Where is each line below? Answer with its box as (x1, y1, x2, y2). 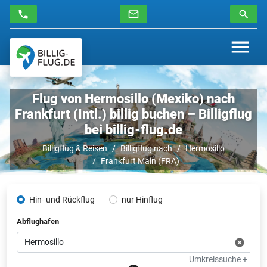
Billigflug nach (120, 143, 172, 153)
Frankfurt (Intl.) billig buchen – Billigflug (15, 106, 252, 122)
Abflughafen (17, 216, 59, 226)
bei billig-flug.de (85, 122, 182, 137)
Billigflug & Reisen (42, 143, 107, 153)
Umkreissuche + (189, 254, 247, 264)
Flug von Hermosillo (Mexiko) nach (32, 91, 235, 106)
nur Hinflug (122, 194, 163, 204)
